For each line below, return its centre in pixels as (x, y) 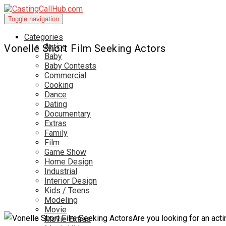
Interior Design (71, 181)
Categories (44, 37)
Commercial (65, 75)
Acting (55, 47)
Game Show (65, 152)
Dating (56, 104)
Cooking (59, 85)
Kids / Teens (67, 190)
